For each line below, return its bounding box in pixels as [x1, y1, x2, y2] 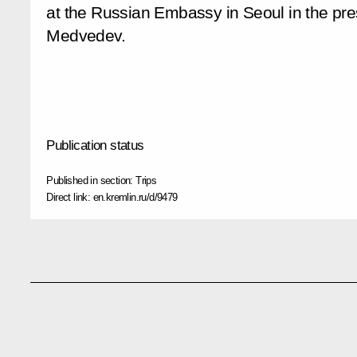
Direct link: [46, 191, 93, 204]
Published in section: [46, 175, 136, 187]
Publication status [46, 138, 144, 154]
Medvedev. [46, 25, 125, 45]
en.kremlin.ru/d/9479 [92, 191, 178, 204]
